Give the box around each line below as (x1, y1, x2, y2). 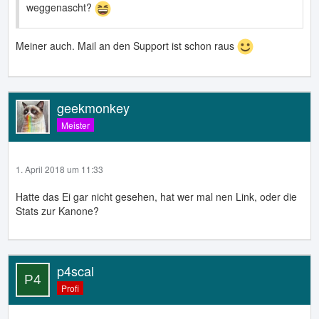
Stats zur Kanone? (16, 204, 99, 219)
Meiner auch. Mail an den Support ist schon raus (16, 38, 237, 53)
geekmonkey (57, 98, 130, 117)
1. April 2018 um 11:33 (16, 163, 103, 176)
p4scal (57, 261, 94, 281)
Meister (61, 119, 90, 132)
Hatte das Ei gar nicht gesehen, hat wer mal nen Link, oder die (16, 189, 297, 204)
